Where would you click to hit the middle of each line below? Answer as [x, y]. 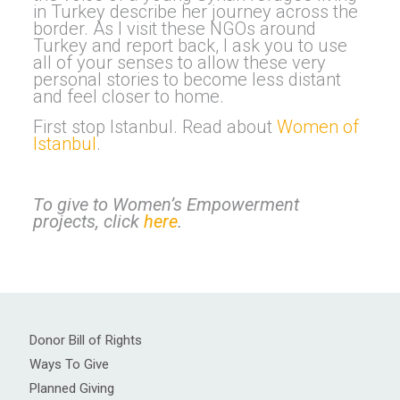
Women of [317, 127]
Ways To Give [69, 365]
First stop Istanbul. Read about [154, 127]
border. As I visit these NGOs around [174, 29]
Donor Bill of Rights [86, 341]
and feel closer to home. [128, 97]
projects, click [88, 222]
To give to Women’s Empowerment [166, 205]
